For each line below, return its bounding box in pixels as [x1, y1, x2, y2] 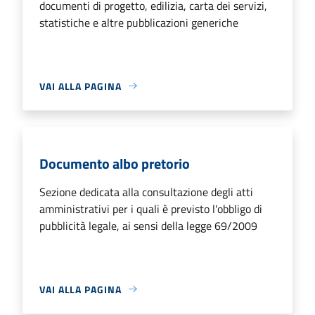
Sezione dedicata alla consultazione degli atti [39, 183, 253, 200]
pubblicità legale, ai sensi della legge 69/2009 [39, 217, 257, 234]
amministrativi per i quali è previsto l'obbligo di [39, 200, 262, 217]
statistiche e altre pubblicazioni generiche [39, 13, 238, 31]
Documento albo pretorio [39, 152, 190, 174]
